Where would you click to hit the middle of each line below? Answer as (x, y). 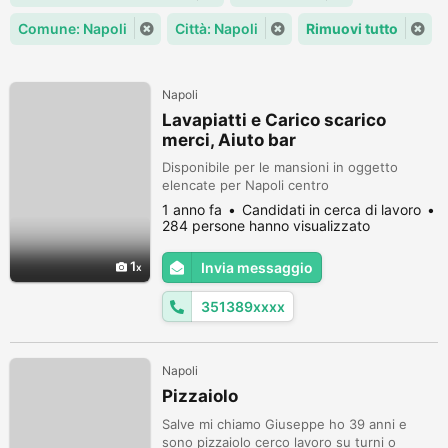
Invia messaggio (257, 267)
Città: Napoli (216, 28)
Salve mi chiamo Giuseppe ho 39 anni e (284, 424)
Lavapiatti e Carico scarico (274, 120)
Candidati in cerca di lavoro (331, 209)
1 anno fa (192, 209)
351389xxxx (243, 306)
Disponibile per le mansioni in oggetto (280, 167)
